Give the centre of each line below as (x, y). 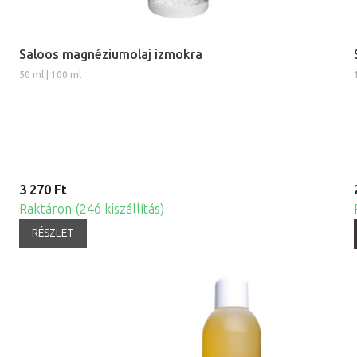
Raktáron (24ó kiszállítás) (92, 209)
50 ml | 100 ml (50, 75)
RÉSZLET (53, 233)
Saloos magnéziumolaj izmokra (111, 55)
